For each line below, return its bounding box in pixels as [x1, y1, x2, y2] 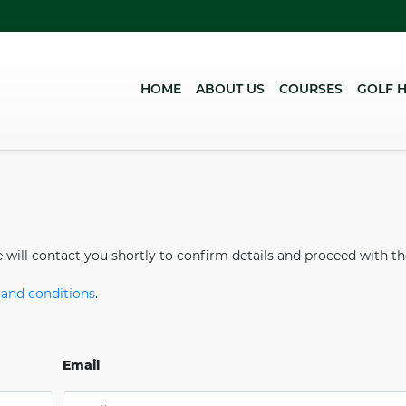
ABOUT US [195, 81, 265, 97]
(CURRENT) [180, 81, 253, 97]
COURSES [278, 81, 343, 97]
